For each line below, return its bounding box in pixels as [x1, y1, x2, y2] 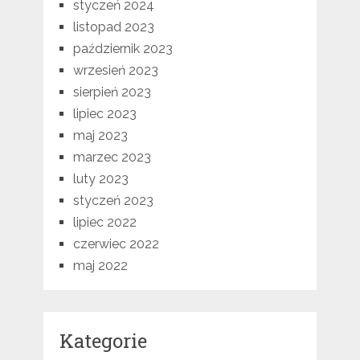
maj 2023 [72, 128, 128, 144]
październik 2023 [72, 41, 173, 57]
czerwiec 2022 [72, 236, 159, 252]
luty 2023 [72, 171, 129, 187]
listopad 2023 [72, 19, 154, 35]
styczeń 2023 [72, 193, 153, 209]
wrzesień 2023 [72, 63, 158, 79]
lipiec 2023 [72, 106, 137, 122]
